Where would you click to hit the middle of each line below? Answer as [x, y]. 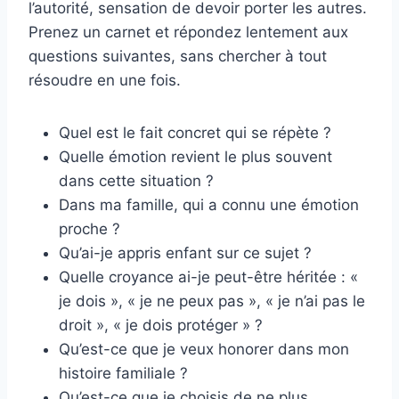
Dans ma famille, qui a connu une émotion [209, 205]
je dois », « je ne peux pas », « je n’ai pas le [212, 301]
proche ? [90, 229]
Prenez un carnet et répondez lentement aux [188, 33]
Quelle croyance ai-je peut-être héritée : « [208, 277]
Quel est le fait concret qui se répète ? [195, 133]
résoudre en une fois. [105, 81]
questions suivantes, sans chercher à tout [178, 57]
